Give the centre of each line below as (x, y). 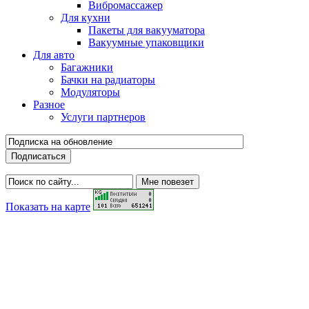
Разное (49, 105)
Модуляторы (90, 92)
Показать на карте (48, 207)
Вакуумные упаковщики (146, 43)
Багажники (87, 68)
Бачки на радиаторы (108, 80)
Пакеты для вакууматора (147, 30)
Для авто (54, 55)
